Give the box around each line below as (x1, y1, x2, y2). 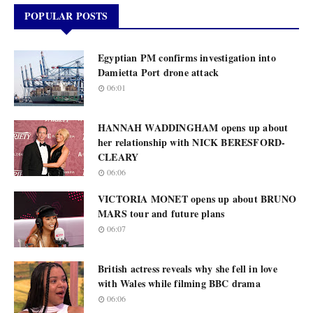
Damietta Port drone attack (98, 65, 219, 80)
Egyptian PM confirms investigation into (98, 50, 276, 65)
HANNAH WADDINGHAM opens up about (98, 120, 289, 135)
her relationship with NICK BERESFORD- (98, 135, 286, 150)
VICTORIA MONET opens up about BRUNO (98, 191, 296, 206)
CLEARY (98, 150, 139, 164)
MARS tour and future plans (98, 206, 225, 221)
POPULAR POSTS (24, 8, 108, 23)
